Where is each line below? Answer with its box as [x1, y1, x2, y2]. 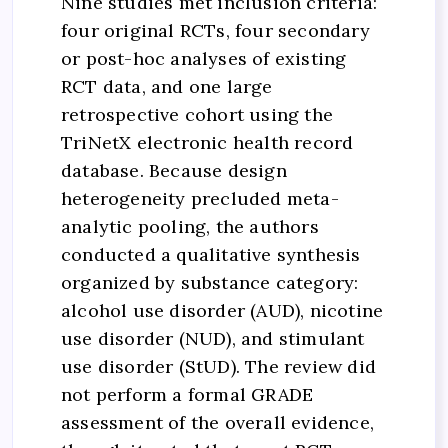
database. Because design [61, 158, 287, 182]
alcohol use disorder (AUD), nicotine [61, 298, 384, 322]
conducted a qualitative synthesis [61, 242, 361, 266]
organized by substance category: [61, 270, 359, 294]
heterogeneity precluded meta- [61, 186, 339, 210]
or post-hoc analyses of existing [61, 46, 347, 70]
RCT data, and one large [61, 74, 273, 98]
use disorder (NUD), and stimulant [61, 326, 365, 350]
